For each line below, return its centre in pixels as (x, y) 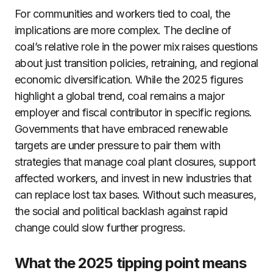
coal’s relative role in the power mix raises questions (136, 47)
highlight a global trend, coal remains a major (120, 96)
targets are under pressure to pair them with (118, 145)
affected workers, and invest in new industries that (133, 178)
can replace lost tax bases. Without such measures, (135, 195)
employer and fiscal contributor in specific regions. (133, 112)
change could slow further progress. (100, 228)
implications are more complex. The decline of (123, 30)
